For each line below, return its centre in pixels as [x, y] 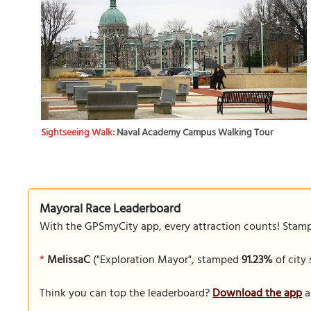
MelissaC [69, 260]
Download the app [258, 294]
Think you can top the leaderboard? [126, 294]
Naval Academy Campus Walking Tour [195, 133]
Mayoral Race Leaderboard [110, 209]
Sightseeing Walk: [79, 133]
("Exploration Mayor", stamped [166, 260]
